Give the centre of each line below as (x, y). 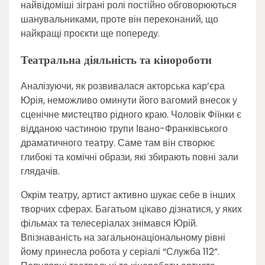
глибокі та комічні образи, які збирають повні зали (130, 157)
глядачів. (40, 172)
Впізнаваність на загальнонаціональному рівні (123, 238)
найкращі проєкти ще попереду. (90, 33)
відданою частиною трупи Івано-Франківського (124, 129)
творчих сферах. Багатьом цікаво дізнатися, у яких (131, 209)
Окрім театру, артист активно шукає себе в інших (128, 195)
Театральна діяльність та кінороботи (116, 60)
